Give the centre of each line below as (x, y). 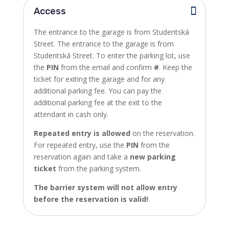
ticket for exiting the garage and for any (99, 79)
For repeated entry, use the (80, 145)
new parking (153, 157)
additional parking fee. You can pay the (97, 91)
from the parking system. (98, 168)
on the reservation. (162, 133)
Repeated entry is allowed (82, 133)
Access (50, 11)
